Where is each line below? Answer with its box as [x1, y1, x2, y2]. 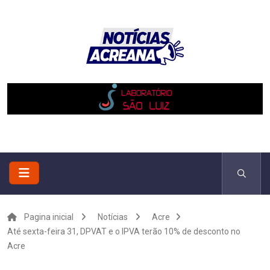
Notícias [98, 212, 128, 222]
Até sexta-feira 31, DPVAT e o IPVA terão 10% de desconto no [7, 227, 240, 236]
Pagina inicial [24, 212, 74, 222]
